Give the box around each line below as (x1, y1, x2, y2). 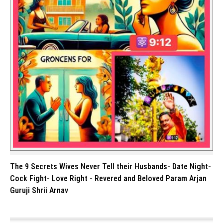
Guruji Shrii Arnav (10, 185, 68, 195)
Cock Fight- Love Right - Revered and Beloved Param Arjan (10, 173, 207, 183)
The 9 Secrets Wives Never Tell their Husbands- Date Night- (10, 161, 211, 171)
